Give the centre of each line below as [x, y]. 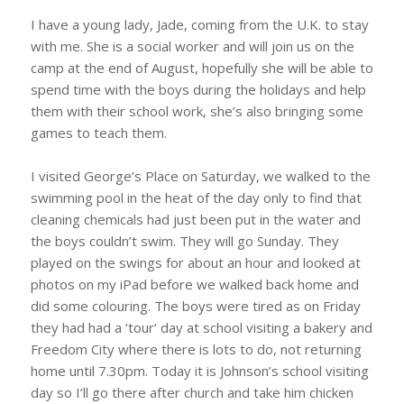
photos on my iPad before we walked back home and [194, 284]
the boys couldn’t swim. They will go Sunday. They [184, 240]
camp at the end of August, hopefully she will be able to [202, 67]
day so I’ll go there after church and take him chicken [192, 392]
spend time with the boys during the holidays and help [198, 89]
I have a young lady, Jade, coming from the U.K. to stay [199, 24]
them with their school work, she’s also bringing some [197, 110]
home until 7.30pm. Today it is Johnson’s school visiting [199, 370]
